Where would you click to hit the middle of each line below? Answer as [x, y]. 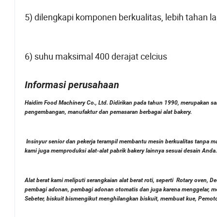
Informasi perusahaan [72, 85]
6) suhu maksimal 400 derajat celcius [96, 56]
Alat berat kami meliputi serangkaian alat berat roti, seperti [100, 180]
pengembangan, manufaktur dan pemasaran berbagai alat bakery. [108, 112]
